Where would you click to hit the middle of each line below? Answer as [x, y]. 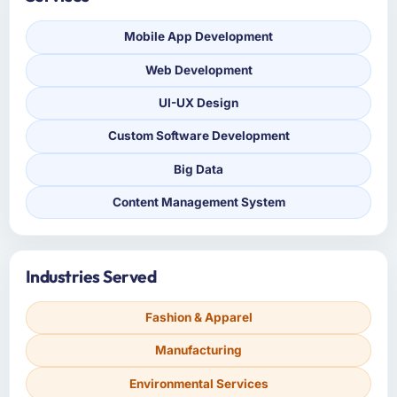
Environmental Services [198, 383]
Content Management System [198, 202]
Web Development [198, 70]
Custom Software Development [198, 136]
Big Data [198, 169]
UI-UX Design [198, 103]
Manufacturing [198, 350]
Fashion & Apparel [198, 317]
